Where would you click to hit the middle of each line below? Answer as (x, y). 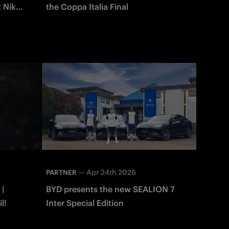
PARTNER (61, 172)
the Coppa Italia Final (87, 6)
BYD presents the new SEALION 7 (110, 189)
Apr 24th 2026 (111, 172)
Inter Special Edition (85, 203)
